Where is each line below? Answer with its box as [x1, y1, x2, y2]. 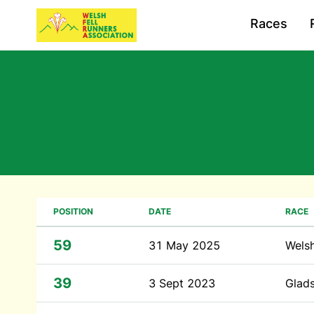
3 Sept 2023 [149, 276, 215, 290]
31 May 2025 [149, 238, 220, 252]
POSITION [53, 206, 93, 217]
